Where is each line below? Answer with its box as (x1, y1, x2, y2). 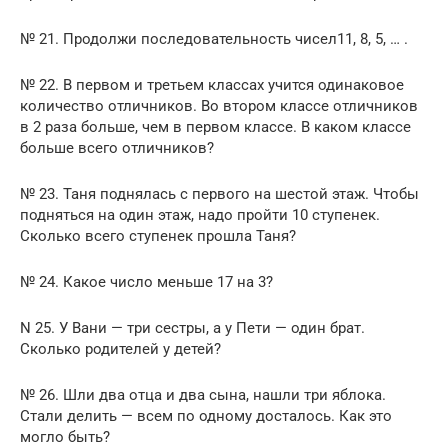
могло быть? (20, 427, 110, 446)
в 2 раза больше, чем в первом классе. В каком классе (20, 117, 411, 136)
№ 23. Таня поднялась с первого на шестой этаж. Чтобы (20, 184, 419, 203)
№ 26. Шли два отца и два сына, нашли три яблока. (20, 385, 386, 404)
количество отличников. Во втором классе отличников (20, 96, 418, 115)
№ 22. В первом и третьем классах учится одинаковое (20, 75, 404, 94)
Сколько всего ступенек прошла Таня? (20, 226, 296, 245)
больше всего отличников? (20, 138, 214, 157)
